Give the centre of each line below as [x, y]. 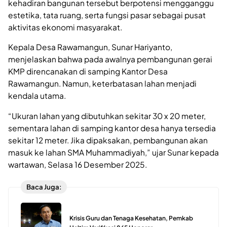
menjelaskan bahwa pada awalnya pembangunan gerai [110, 59]
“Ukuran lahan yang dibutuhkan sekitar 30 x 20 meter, [107, 116]
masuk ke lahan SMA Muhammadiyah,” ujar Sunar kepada [113, 152]
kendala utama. [37, 96]
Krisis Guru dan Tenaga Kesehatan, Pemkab [131, 218]
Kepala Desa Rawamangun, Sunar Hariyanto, [90, 47]
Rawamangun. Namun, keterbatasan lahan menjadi [102, 84]
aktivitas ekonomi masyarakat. [65, 27]
